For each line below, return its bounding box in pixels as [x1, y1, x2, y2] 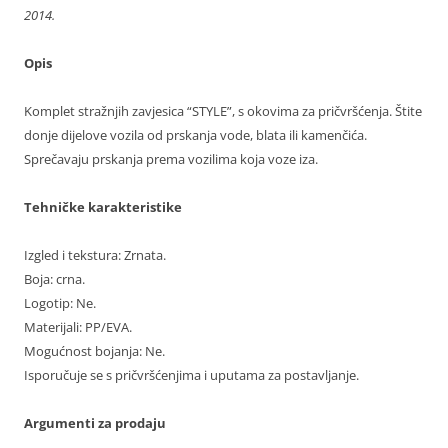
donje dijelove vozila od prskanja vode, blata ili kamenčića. [24, 126, 367, 145]
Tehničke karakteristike [24, 198, 182, 217]
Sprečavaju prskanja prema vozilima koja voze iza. [24, 150, 318, 169]
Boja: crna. [24, 270, 85, 289]
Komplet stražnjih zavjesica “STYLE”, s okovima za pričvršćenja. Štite [24, 102, 422, 121]
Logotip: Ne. [24, 294, 96, 313]
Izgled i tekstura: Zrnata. [24, 246, 166, 265]
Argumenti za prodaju [24, 414, 166, 433]
